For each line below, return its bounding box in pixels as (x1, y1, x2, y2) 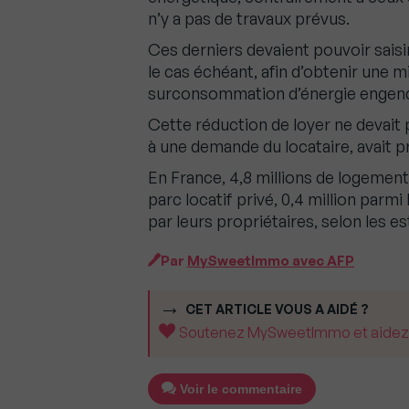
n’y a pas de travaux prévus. (148, 8, 350, 29)
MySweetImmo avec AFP (187, 252, 354, 270)
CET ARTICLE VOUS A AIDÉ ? (185, 301, 369, 318)
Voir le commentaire (180, 382, 302, 397)
